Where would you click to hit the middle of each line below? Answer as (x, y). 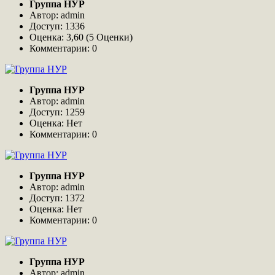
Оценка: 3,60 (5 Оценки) (82, 37)
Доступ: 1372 (58, 198)
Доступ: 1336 (58, 26)
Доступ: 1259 (58, 112)
